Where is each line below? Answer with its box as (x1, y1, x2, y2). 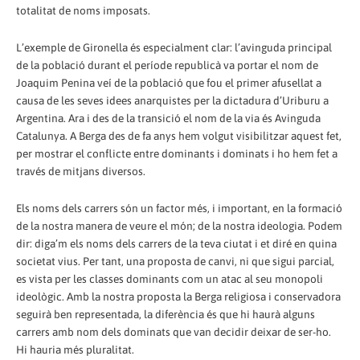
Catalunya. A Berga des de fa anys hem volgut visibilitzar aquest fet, (16, 129, 342, 142)
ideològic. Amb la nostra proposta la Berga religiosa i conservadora (16, 289, 341, 303)
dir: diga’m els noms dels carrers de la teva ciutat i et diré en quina (16, 236, 337, 250)
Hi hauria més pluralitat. (16, 342, 134, 356)
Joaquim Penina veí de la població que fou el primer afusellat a (16, 76, 321, 89)
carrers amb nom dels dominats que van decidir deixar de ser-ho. (16, 325, 331, 338)
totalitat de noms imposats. (16, 3, 150, 17)
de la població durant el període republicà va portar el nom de (16, 58, 318, 72)
